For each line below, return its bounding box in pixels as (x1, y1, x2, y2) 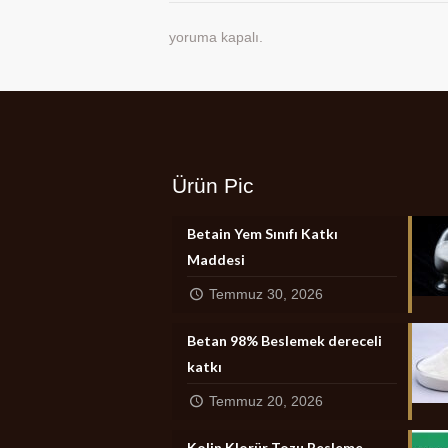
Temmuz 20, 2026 (208, 393, 323, 410)
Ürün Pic (172, 174, 255, 198)
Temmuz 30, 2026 (208, 286, 323, 303)
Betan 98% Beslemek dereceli (187, 332, 383, 350)
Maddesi (187, 251, 246, 269)
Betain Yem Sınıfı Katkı (187, 225, 339, 243)
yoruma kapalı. (169, 29, 264, 46)
